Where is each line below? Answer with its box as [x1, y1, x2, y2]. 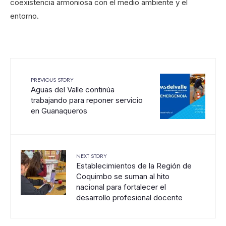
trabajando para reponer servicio [31, 95, 143, 105]
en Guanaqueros [31, 105, 87, 116]
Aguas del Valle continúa [31, 84, 115, 94]
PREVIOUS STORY [31, 75, 74, 84]
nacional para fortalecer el [76, 182, 166, 192]
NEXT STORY [76, 151, 107, 160]
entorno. [10, 11, 39, 21]
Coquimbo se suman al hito [76, 171, 169, 181]
